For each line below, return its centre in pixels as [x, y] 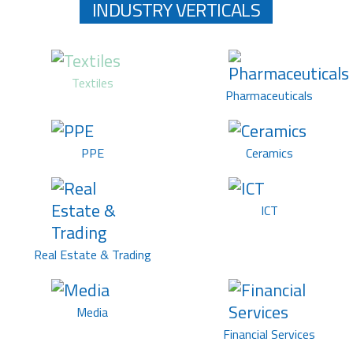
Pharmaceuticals [268, 96]
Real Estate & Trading [91, 255]
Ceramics [268, 153]
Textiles [91, 83]
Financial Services [268, 334]
